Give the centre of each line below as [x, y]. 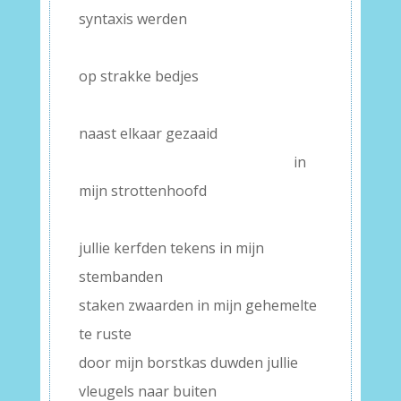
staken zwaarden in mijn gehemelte [197, 305]
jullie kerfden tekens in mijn [171, 248]
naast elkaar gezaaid [148, 133]
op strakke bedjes [138, 76]
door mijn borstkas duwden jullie [188, 363]
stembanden [120, 277]
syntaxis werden [132, 19]
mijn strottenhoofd [142, 191]
